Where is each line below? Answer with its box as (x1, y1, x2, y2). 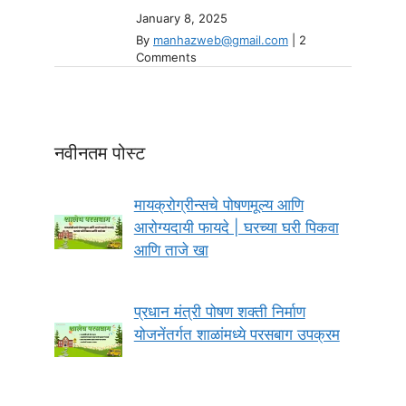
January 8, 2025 (136, 10, 227, 25)
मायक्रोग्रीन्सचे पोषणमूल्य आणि (133, 195, 304, 214)
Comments (136, 49, 197, 64)
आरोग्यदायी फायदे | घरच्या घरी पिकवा (133, 217, 339, 237)
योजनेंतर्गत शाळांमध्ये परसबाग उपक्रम (133, 325, 340, 344)
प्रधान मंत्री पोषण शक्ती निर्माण (133, 303, 305, 322)
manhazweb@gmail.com (153, 32, 288, 47)
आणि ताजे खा (133, 240, 208, 259)
